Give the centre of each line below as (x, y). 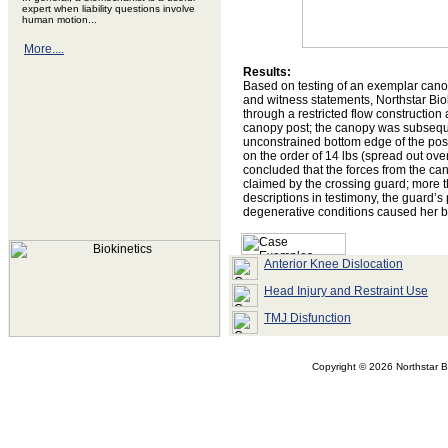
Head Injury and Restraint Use (346, 291)
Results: (267, 72)
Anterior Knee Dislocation (333, 264)
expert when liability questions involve (108, 8)
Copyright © (340, 366)
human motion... (59, 19)
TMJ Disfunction (307, 318)
